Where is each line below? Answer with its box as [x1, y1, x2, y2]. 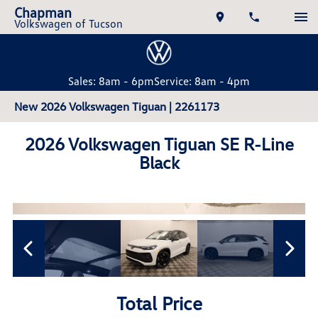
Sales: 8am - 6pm [68, 74, 154, 88]
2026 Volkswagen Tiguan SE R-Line [24, 133, 294, 154]
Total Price [116, 292, 202, 315]
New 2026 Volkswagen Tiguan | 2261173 [14, 99, 219, 114]
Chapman [14, 4, 72, 21]
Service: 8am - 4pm [154, 74, 250, 88]
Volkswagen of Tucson [14, 16, 123, 31]
